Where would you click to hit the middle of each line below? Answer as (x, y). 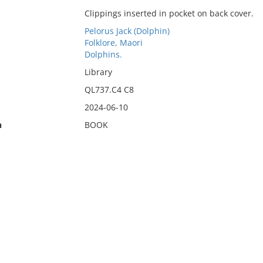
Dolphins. (103, 54)
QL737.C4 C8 (109, 90)
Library (98, 72)
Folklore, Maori (113, 43)
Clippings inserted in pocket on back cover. (169, 13)
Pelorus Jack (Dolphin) (127, 31)
